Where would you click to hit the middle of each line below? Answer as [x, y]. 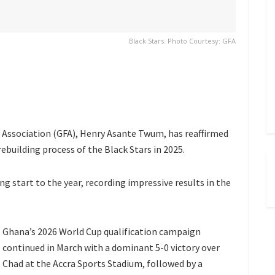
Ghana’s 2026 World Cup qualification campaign [102, 232]
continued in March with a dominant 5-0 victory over [111, 248]
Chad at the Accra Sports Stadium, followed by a [103, 264]
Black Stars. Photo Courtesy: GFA [182, 41]
